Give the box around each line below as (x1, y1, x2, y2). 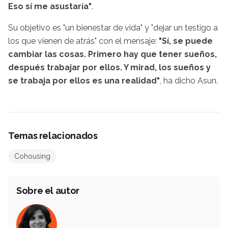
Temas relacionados (8, 130, 98, 141)
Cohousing (14, 152, 50, 160)
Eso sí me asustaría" (8, 1, 92, 11)
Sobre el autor (16, 185, 79, 196)
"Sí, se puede (159, 36, 213, 46)
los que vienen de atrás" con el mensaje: (8, 36, 159, 46)
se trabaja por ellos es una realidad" (8, 75, 160, 85)
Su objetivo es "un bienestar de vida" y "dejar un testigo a (8, 22, 218, 33)
